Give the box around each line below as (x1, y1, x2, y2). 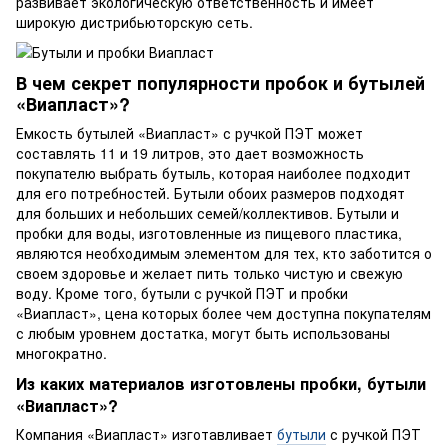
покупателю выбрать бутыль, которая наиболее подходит (16, 163, 411, 184)
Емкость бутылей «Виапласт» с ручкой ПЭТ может (16, 123, 363, 144)
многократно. (16, 343, 107, 364)
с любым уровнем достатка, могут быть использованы (16, 323, 390, 344)
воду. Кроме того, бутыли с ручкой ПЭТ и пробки (16, 283, 348, 304)
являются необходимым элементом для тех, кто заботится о (16, 243, 432, 264)
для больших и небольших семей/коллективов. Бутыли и (16, 203, 399, 224)
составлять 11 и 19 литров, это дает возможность (16, 143, 364, 164)
